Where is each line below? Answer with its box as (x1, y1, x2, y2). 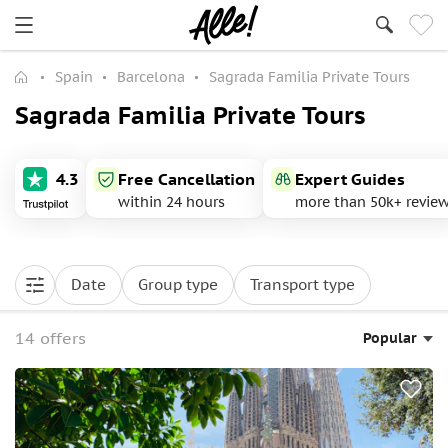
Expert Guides (295, 169, 405, 189)
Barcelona (117, 68, 185, 86)
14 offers (15, 328, 86, 348)
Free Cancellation (118, 169, 255, 189)
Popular (363, 329, 417, 347)
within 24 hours (118, 193, 225, 211)
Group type (138, 275, 218, 294)
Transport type (250, 275, 355, 294)
